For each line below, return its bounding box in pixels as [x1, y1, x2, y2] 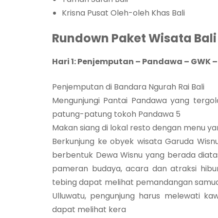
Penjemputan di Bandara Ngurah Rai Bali [52, 81, 204, 92]
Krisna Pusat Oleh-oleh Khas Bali [62, 7, 185, 18]
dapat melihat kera [52, 203, 126, 215]
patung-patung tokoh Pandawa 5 [52, 108, 181, 120]
